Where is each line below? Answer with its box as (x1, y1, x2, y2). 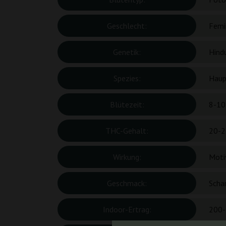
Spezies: (113, 73, 141, 83)
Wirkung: (112, 152, 141, 162)
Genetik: (113, 47, 141, 57)
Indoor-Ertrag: (102, 204, 151, 214)
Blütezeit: (109, 99, 144, 109)
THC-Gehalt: (105, 126, 148, 136)
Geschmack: (107, 178, 147, 188)
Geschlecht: (107, 21, 147, 31)
